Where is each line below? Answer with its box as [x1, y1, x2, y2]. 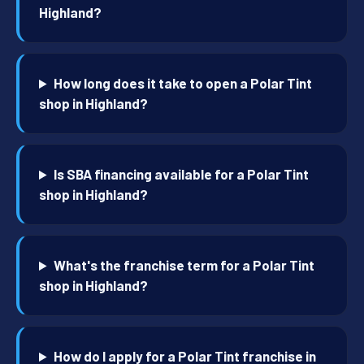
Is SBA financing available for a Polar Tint [54, 166, 310, 183]
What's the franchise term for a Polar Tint [54, 257, 315, 274]
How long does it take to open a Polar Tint [54, 75, 313, 92]
